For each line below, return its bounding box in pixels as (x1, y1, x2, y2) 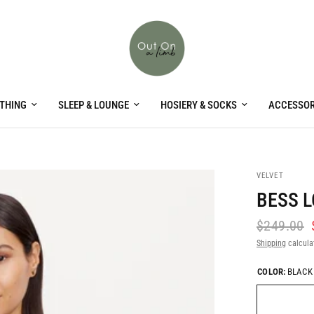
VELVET (257, 171, 284, 180)
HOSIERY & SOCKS (160, 99, 237, 111)
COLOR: (257, 266, 286, 277)
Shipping (257, 238, 286, 248)
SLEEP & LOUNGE (57, 99, 129, 111)
